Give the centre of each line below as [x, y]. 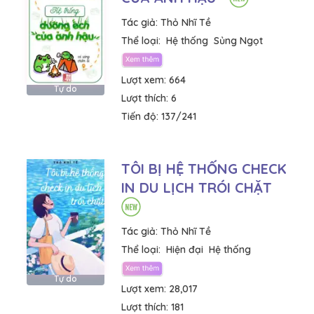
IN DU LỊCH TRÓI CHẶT [197, 187]
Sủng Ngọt [238, 40]
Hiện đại [185, 249]
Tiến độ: [141, 116]
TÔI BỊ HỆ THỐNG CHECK [204, 168]
